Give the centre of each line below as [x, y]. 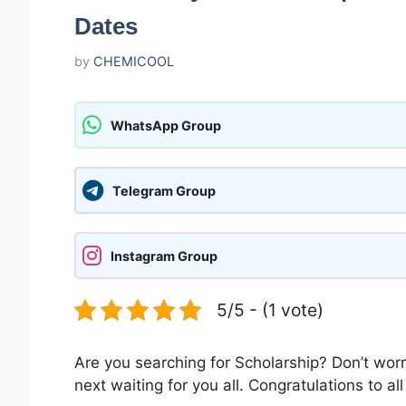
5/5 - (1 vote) [270, 310]
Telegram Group [164, 190]
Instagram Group [164, 256]
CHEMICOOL [134, 62]
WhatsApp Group [166, 125]
